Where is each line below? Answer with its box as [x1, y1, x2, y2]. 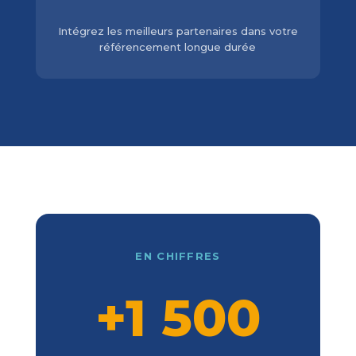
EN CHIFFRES [135, 250, 221, 263]
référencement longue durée [99, 41, 257, 54]
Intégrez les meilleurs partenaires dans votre [57, 25, 298, 38]
